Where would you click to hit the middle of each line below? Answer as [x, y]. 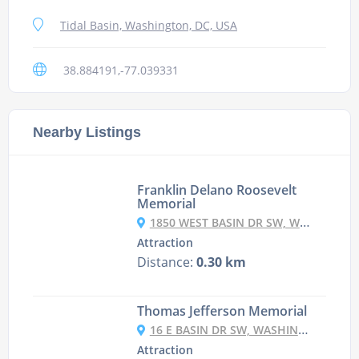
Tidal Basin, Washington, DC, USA [149, 26]
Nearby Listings [87, 132]
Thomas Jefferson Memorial [222, 311]
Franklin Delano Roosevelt [216, 190]
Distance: [166, 262]
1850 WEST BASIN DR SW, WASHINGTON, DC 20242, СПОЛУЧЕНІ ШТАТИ [224, 223]
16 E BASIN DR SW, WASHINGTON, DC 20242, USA [224, 330]
